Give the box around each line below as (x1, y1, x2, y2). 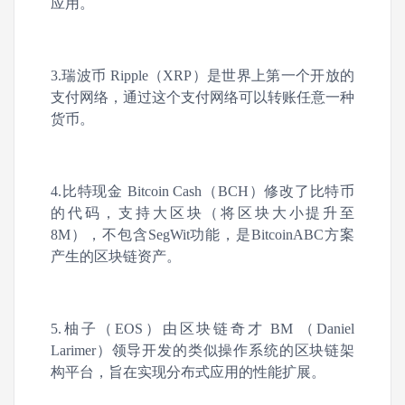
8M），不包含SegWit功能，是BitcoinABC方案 (51, 227, 354, 242)
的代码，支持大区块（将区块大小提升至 (51, 205, 354, 221)
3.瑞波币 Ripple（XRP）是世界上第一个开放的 (51, 68, 354, 83)
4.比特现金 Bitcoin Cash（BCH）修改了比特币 (51, 184, 354, 199)
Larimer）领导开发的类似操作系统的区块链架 (51, 343, 354, 358)
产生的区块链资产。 (51, 249, 181, 264)
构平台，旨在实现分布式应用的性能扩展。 (51, 364, 325, 380)
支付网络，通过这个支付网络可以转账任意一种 (51, 89, 354, 105)
